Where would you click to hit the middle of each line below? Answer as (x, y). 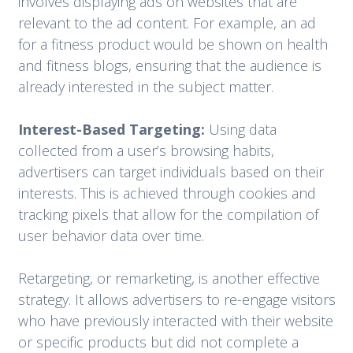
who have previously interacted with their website (175, 321)
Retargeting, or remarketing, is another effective (169, 279)
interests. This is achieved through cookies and (167, 193)
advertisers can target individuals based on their (171, 172)
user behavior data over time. (111, 236)
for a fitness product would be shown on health (173, 45)
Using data (240, 130)
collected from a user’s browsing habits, (146, 151)
